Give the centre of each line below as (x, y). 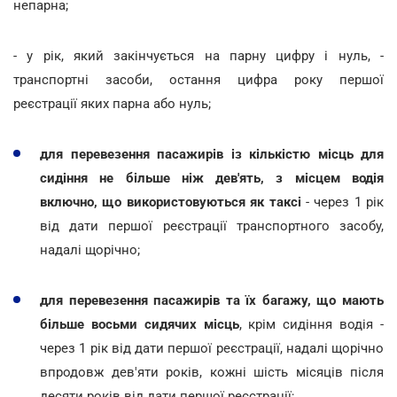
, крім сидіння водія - (311, 324)
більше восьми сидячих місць (140, 324)
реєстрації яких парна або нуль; (112, 103)
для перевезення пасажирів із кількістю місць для (212, 154)
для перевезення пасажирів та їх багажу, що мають (212, 300)
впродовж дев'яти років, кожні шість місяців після (212, 372)
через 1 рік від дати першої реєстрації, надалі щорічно (212, 348)
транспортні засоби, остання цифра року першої (198, 79)
